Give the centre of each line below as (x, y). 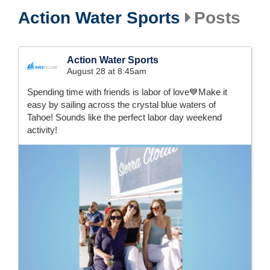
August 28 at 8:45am (107, 71)
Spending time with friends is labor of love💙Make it (127, 92)
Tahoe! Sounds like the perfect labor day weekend (124, 117)
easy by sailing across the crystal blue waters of (121, 105)
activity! (42, 130)
